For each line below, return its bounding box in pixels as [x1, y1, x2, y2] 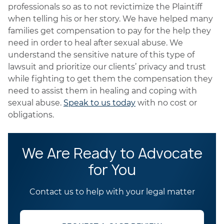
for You [88, 160, 136, 179]
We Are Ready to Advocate [21, 143, 202, 163]
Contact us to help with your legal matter [29, 187, 195, 196]
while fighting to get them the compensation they [8, 74, 212, 83]
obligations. [8, 110, 54, 119]
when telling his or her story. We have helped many [8, 14, 213, 23]
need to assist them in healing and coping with [8, 86, 197, 95]
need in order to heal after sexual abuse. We [8, 38, 183, 47]
